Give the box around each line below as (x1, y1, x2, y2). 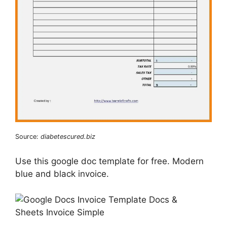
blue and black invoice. (15, 169, 109, 179)
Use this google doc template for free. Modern (15, 156, 204, 167)
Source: (15, 132, 41, 140)
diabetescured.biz (41, 132, 95, 140)
